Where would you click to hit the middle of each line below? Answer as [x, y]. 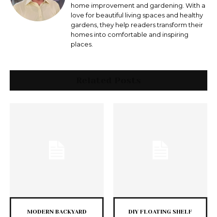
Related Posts [108, 81]
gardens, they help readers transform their [137, 25]
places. [82, 44]
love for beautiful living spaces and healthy [137, 15]
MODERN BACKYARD [57, 212]
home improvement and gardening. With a [138, 6]
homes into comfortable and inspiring [130, 35]
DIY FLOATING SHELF [160, 212]
